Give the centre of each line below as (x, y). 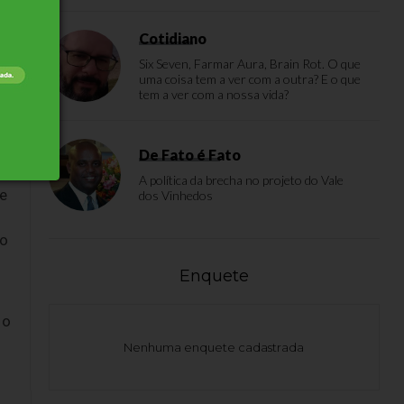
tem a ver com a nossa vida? (214, 94)
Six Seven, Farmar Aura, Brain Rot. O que (250, 64)
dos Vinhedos (176, 195)
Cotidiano (173, 38)
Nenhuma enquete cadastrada (214, 347)
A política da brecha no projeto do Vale (241, 180)
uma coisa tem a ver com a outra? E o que (250, 79)
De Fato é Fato (190, 155)
